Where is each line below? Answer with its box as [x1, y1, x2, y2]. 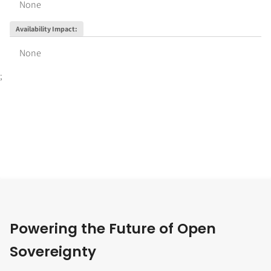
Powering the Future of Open [10, 219, 216, 239]
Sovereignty [10, 242, 96, 262]
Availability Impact [15, 24, 75, 34]
